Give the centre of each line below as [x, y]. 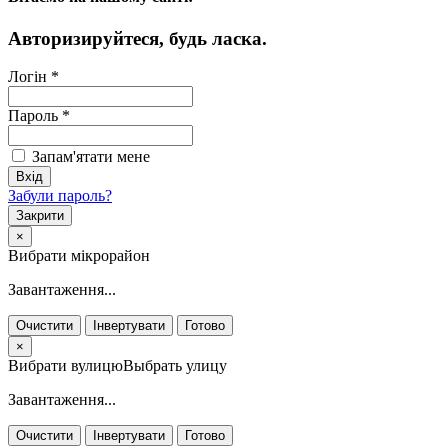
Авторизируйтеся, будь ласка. [137, 38]
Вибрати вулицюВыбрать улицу [117, 366]
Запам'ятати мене [89, 157]
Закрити [40, 216]
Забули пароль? [60, 196]
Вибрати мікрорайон [79, 256]
